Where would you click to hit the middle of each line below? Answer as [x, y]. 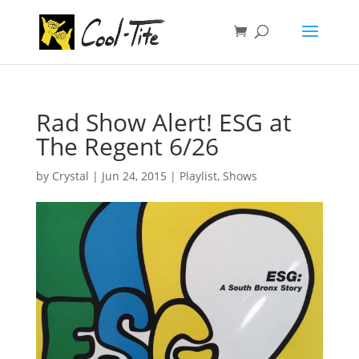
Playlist [198, 176]
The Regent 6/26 [127, 146]
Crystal [70, 176]
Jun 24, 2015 [134, 176]
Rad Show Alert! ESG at [163, 122]
